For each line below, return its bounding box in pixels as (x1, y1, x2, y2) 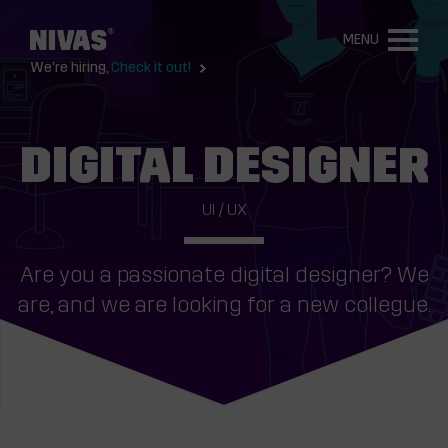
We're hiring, (30, 61, 111, 76)
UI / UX (201, 203, 247, 219)
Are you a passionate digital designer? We (19, 265, 429, 288)
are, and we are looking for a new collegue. (17, 295, 431, 318)
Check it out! (111, 61, 191, 76)
